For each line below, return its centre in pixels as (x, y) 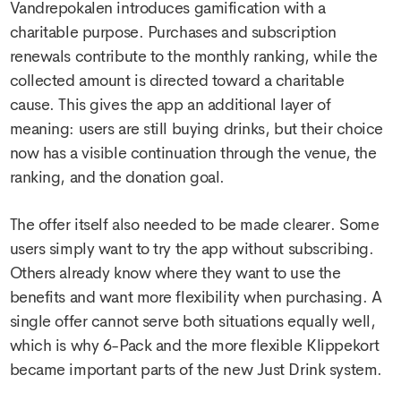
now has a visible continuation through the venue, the (193, 153)
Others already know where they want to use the (175, 273)
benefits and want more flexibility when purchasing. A (196, 298)
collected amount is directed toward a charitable (177, 80)
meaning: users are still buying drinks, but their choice (196, 128)
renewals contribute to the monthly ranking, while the (193, 56)
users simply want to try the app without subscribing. (192, 249)
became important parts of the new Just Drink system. (196, 370)
